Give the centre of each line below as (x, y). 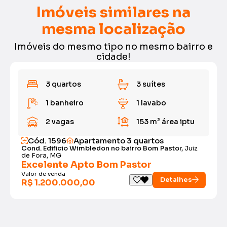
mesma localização (113, 29)
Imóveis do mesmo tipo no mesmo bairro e (113, 46)
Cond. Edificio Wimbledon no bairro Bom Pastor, (103, 148)
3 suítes (150, 84)
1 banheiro (65, 103)
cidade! (113, 56)
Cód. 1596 (47, 140)
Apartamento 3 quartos (118, 140)
